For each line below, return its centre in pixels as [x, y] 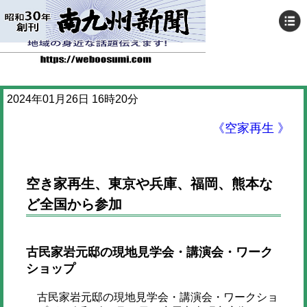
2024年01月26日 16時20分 [73, 99]
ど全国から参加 [74, 204]
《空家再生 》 [251, 128]
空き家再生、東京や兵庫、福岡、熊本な [149, 184]
